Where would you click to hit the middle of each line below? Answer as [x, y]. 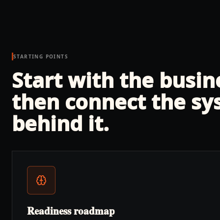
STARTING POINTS [41, 56]
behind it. [60, 123]
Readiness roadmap [71, 211]
